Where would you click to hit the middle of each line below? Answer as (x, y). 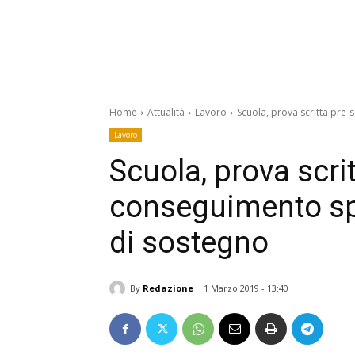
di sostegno (189, 243)
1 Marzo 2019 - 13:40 (246, 288)
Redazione (168, 288)
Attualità (166, 113)
